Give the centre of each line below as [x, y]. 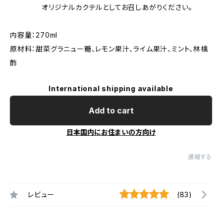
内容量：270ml [34, 35]
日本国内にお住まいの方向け [111, 132]
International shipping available [111, 88]
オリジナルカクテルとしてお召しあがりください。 [101, 7]
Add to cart [111, 111]
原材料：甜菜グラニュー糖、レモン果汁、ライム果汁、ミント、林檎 [109, 49]
